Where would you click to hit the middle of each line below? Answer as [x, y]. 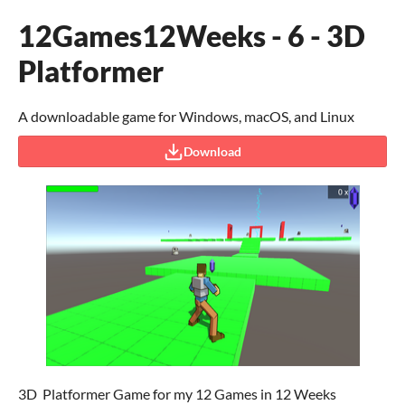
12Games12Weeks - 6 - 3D [192, 36]
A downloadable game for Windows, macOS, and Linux [186, 116]
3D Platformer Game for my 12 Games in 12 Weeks [177, 394]
